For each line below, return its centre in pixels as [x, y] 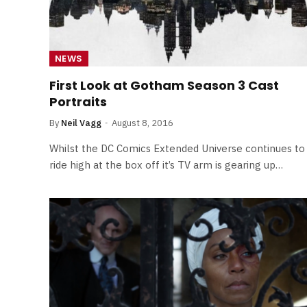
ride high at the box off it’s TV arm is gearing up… [166, 164]
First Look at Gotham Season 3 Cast [164, 85]
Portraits [78, 101]
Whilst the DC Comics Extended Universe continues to [177, 148]
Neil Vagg [81, 123]
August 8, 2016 [143, 123]
